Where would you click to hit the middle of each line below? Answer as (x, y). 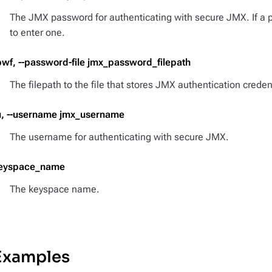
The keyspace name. (55, 189)
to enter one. (37, 32)
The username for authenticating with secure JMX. (119, 137)
